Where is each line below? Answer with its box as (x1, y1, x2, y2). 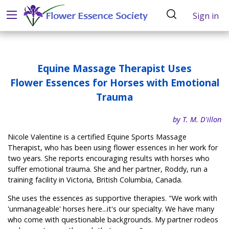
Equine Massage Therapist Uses (37, 61, 192, 76)
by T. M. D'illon (173, 114, 221, 124)
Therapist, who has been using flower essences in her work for (8, 143, 218, 153)
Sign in (193, 10, 219, 21)
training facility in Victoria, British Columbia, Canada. (8, 175, 182, 185)
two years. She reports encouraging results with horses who (8, 153, 210, 164)
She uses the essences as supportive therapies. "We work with (8, 193, 217, 203)
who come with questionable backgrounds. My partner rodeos (8, 214, 218, 224)
